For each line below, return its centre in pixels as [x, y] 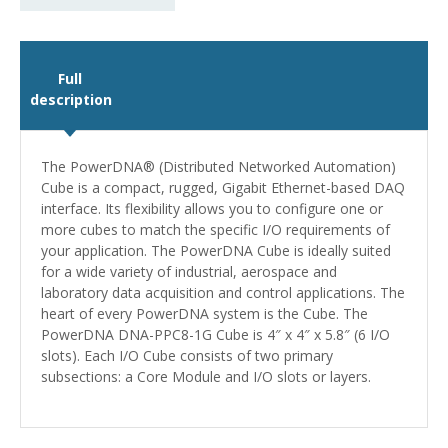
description [71, 99]
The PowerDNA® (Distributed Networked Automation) [218, 166]
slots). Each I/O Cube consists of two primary [187, 355]
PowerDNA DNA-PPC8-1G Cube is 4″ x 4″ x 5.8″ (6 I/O [215, 334]
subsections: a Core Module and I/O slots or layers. [206, 376]
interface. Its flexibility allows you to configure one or [212, 208]
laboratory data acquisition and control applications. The [223, 292]
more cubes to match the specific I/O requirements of [215, 229]
